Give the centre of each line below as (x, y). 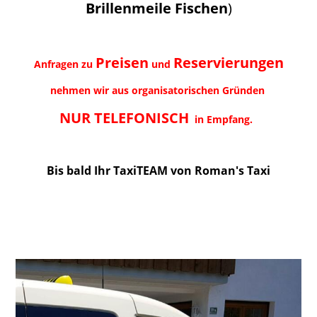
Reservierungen (228, 63)
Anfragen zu (63, 64)
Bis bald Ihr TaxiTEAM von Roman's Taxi (158, 171)
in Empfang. (223, 120)
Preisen (122, 63)
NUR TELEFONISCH (124, 118)
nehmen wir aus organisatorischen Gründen (158, 91)
